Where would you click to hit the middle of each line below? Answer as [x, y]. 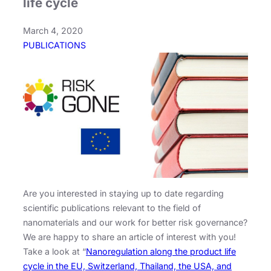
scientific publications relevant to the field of [112, 207]
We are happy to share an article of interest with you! [129, 237]
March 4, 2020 [53, 31]
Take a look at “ [54, 251]
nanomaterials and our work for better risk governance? [135, 222]
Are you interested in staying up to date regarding [123, 193]
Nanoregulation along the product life [161, 251]
